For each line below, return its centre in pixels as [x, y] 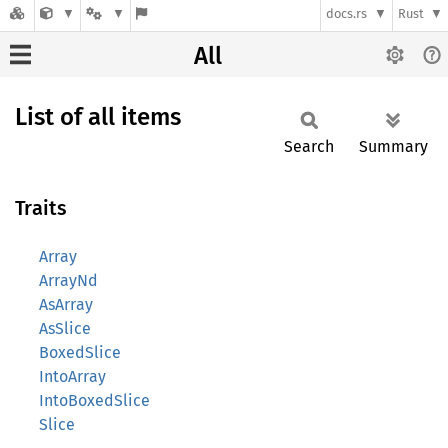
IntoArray [72, 376]
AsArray [66, 304]
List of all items [98, 117]
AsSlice [65, 328]
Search [309, 146]
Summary [393, 146]
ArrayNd [68, 280]
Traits [41, 208]
